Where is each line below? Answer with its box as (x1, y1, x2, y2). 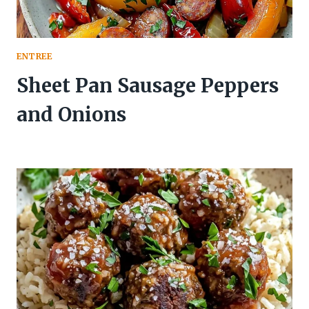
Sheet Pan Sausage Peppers (17, 73, 279, 99)
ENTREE (17, 51, 52, 62)
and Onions (17, 102, 126, 128)
